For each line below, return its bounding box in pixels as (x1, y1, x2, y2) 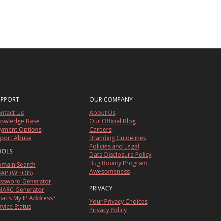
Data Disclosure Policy (89, 150, 151, 159)
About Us (89, 109, 115, 117)
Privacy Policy (89, 206, 127, 215)
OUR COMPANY (89, 95, 133, 104)
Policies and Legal (89, 142, 139, 151)
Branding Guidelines (89, 134, 146, 143)
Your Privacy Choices (89, 197, 147, 206)
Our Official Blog (89, 117, 136, 126)
